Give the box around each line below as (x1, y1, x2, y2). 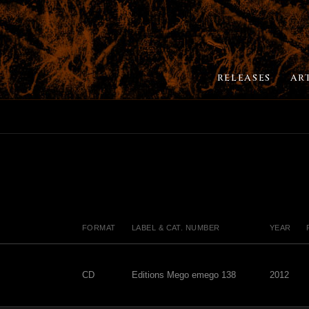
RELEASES (217, 72, 271, 84)
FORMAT (82, 223, 116, 232)
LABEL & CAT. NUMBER (132, 223, 220, 232)
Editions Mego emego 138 (132, 270, 236, 281)
